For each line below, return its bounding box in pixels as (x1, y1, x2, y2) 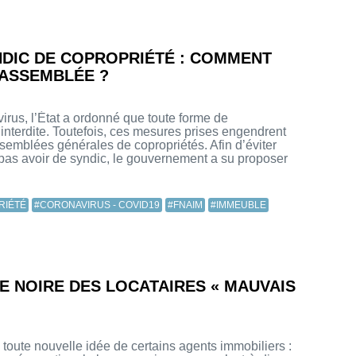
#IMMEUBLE (211, 199, 267, 211)
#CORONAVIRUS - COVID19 (34, 199, 161, 211)
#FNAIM (168, 199, 203, 211)
